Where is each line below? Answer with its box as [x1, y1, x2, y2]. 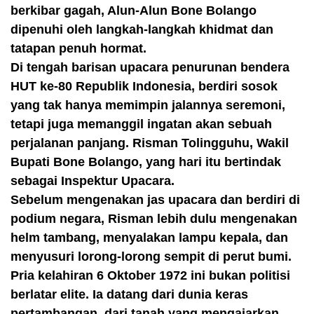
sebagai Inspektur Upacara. [11, 174, 175, 188]
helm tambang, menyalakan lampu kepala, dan [11, 231, 288, 245]
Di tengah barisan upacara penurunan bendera [11, 60, 289, 74]
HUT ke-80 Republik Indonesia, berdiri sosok [11, 79, 278, 93]
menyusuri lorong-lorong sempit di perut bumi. [11, 250, 292, 264]
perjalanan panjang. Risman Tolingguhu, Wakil [11, 136, 289, 150]
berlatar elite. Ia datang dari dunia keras [11, 287, 248, 301]
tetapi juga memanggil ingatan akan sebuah [11, 117, 272, 131]
